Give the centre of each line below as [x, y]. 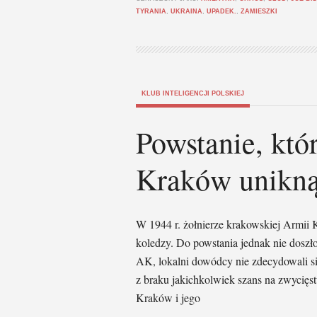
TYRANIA [151, 11]
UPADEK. [221, 11]
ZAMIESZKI [259, 11]
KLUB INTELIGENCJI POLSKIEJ [193, 93]
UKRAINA [186, 11]
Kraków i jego [168, 298]
